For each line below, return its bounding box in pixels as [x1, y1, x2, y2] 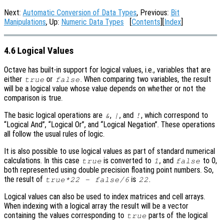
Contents [132, 17, 160, 27]
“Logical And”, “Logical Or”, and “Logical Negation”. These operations [4, 120, 215, 130]
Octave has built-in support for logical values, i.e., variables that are [4, 65, 211, 75]
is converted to [102, 156, 154, 166]
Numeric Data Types [61, 17, 124, 27]
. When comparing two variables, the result [80, 74, 211, 84]
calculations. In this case [4, 156, 81, 166]
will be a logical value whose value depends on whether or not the [4, 84, 206, 94]
